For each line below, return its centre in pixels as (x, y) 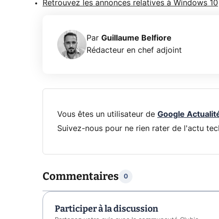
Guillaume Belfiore (136, 38)
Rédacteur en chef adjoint (134, 50)
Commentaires (81, 176)
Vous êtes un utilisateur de (107, 114)
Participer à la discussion (107, 209)
